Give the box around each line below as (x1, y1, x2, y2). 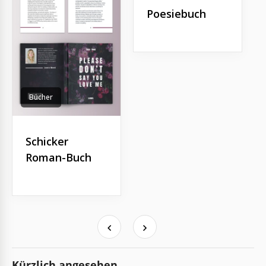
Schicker (26, 134, 68, 149)
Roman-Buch (26, 150, 91, 165)
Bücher (29, 92, 53, 103)
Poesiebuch (147, 6, 206, 21)
